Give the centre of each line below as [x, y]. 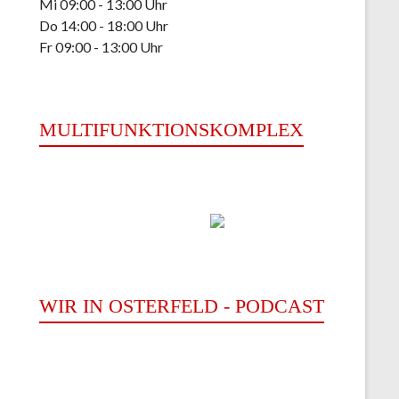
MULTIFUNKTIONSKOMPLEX [171, 130]
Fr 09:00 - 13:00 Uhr [101, 47]
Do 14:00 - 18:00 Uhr [103, 25]
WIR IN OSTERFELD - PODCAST [181, 306]
